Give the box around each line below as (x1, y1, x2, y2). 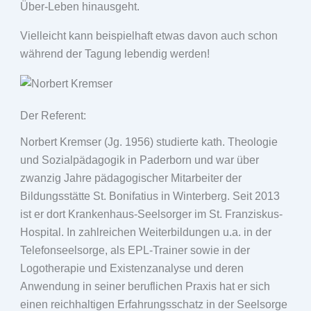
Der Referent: (19, 109, 86, 121)
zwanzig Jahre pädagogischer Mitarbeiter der (19, 171, 242, 184)
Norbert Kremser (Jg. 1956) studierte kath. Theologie (19, 135, 278, 148)
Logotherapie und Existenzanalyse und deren (19, 262, 244, 274)
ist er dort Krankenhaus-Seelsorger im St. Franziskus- (19, 208, 283, 220)
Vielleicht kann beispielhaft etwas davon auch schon (19, 30, 278, 42)
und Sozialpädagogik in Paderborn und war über (19, 153, 259, 166)
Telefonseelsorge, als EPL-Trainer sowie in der (19, 244, 250, 256)
